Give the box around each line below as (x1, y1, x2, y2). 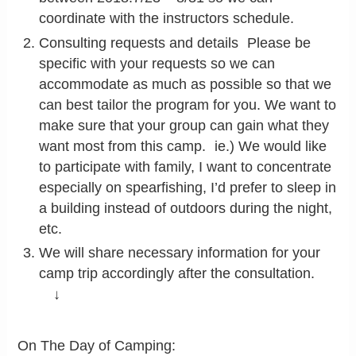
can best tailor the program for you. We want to (39, 96, 337, 113)
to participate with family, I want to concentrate (39, 158, 332, 175)
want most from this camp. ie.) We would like (39, 137, 327, 154)
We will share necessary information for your (39, 245, 321, 261)
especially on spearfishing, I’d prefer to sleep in (39, 179, 337, 195)
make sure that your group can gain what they (39, 117, 330, 133)
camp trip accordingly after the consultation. (39, 265, 324, 282)
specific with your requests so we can (39, 55, 276, 72)
